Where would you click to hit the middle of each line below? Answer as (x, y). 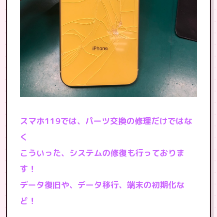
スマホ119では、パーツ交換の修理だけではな (106, 121)
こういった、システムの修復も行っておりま (102, 153)
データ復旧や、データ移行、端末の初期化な (102, 185)
